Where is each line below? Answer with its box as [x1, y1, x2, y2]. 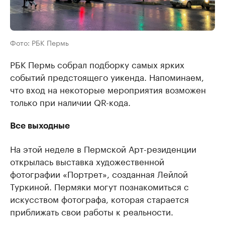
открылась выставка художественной [10, 154, 164, 168]
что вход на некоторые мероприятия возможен [10, 82, 206, 96]
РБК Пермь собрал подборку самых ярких [10, 57, 184, 71]
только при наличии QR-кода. [10, 95, 131, 108]
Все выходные [10, 122, 70, 131]
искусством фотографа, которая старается [10, 192, 189, 205]
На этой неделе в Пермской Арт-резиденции [10, 142, 196, 155]
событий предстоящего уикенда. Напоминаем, [10, 70, 204, 83]
